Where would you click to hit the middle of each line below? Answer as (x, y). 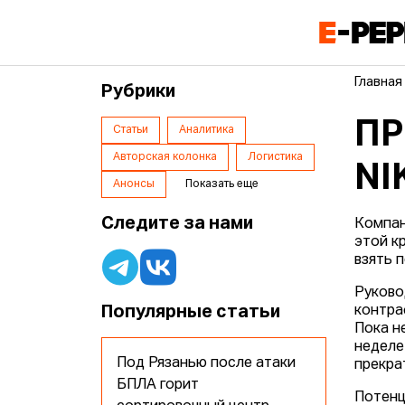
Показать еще (222, 185)
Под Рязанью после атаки (207, 364)
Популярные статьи (191, 312)
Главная (379, 83)
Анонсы (134, 185)
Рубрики (139, 92)
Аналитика (207, 131)
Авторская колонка (165, 158)
